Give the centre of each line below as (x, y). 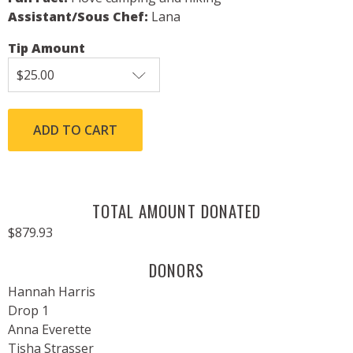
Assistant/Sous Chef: (80, 17)
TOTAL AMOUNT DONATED (176, 211)
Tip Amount (46, 48)
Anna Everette (50, 330)
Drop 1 (28, 311)
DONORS (176, 270)
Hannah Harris (52, 292)
